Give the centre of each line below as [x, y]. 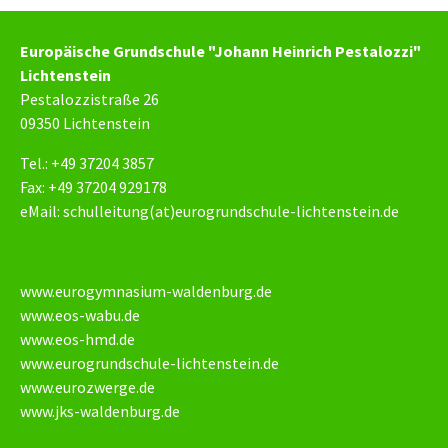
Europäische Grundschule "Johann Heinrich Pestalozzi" [220, 51]
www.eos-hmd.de [77, 339]
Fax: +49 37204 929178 [93, 187]
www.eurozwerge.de [87, 387]
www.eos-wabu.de [80, 315]
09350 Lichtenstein [85, 123]
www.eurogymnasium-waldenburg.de [146, 291]
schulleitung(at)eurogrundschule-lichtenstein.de [231, 211]
